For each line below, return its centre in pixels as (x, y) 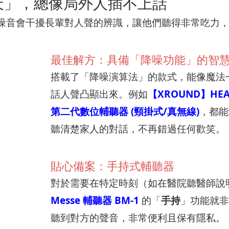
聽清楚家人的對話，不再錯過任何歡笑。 (138, 129)
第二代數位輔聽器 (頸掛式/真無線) (125, 111)
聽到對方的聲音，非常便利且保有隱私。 (138, 218)
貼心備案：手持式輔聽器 (112, 166)
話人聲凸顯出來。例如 (99, 94)
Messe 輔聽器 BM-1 (95, 200)
